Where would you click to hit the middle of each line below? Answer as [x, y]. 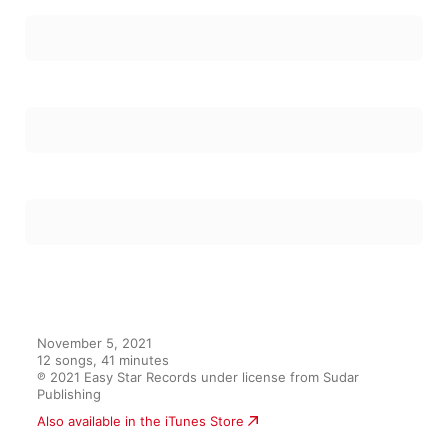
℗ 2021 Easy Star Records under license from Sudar [198, 377]
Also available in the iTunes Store [140, 421]
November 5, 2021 [94, 343]
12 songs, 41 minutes [103, 360]
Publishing [69, 394]
